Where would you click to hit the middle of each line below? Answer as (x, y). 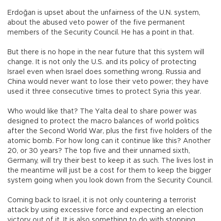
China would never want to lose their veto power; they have (108, 82)
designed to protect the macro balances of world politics (103, 122)
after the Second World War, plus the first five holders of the (110, 131)
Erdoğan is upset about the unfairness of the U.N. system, (104, 13)
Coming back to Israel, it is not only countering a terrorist (102, 201)
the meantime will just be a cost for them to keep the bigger (109, 171)
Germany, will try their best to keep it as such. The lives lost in (110, 161)
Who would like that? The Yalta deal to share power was (102, 112)
